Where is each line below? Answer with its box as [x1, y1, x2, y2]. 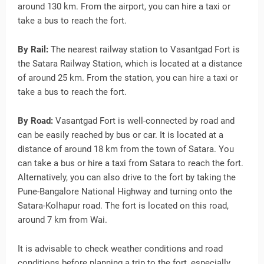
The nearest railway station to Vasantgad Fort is [48, 44, 240, 55]
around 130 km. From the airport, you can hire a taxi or [18, 1, 230, 12]
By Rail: [18, 44, 48, 55]
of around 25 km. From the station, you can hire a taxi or [18, 72, 238, 83]
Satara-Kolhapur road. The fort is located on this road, [18, 200, 229, 211]
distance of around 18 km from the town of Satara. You [18, 144, 234, 154]
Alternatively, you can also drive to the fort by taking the [18, 172, 236, 183]
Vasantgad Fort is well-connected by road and [53, 115, 235, 126]
